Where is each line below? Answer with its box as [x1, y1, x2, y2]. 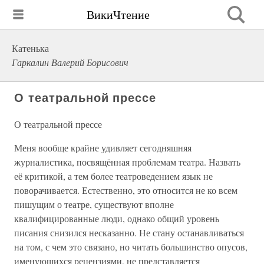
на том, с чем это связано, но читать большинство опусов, [14, 240, 247, 253]
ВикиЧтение [87, 6, 150, 22]
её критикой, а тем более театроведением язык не [14, 170, 213, 182]
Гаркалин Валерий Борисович [12, 56, 128, 68]
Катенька [12, 42, 49, 54]
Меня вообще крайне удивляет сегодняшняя [14, 141, 192, 154]
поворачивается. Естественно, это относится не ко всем [14, 184, 237, 196]
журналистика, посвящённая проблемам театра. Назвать [14, 156, 240, 168]
